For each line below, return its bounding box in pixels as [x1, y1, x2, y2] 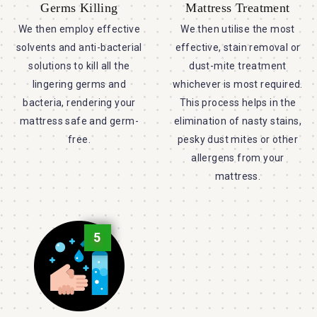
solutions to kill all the [28, 60, 130, 72]
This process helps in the [179, 97, 296, 109]
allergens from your [191, 152, 284, 164]
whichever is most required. [173, 79, 303, 91]
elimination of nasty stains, [173, 115, 302, 127]
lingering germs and [32, 79, 127, 91]
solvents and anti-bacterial [16, 42, 142, 54]
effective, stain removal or [175, 42, 301, 54]
